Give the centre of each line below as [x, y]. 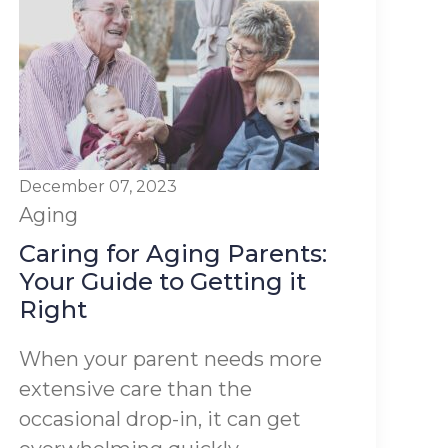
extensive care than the [136, 389]
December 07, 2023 [98, 186]
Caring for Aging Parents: [173, 253]
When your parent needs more [171, 359]
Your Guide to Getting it [163, 281]
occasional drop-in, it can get [160, 419]
